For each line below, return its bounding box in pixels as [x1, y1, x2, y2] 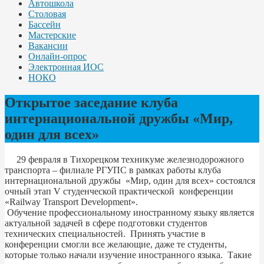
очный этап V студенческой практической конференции [5, 186, 236, 196]
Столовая [28, 8, 66, 19]
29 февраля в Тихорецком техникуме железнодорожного [5, 154, 244, 164]
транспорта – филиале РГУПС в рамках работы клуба [5, 164, 221, 175]
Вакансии [28, 40, 68, 51]
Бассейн [28, 19, 61, 29]
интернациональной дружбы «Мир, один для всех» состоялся [5, 175, 255, 186]
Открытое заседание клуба [5, 94, 178, 110]
